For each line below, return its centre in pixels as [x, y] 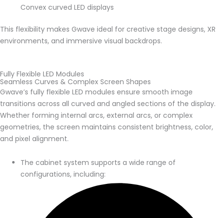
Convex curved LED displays [67, 7]
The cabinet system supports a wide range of [98, 162]
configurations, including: [63, 174]
